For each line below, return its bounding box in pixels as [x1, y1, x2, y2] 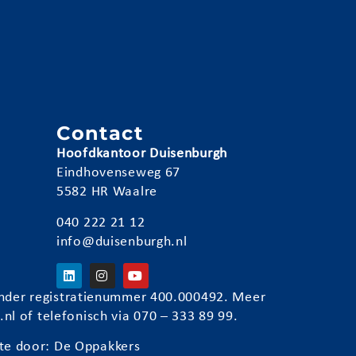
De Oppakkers [53, 340, 141, 354]
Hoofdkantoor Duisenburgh [56, 147, 227, 161]
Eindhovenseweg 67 [56, 166, 181, 180]
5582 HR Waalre [56, 185, 157, 199]
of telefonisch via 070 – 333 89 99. [16, 310, 238, 324]
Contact [56, 122, 144, 145]
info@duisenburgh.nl [56, 234, 188, 249]
